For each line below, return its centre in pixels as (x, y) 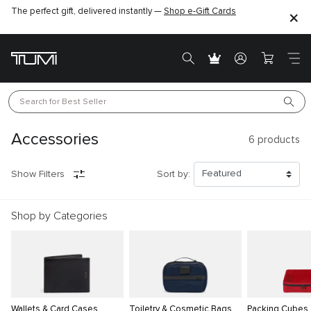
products (277, 140)
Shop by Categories (59, 216)
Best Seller (84, 102)
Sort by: (173, 174)
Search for (41, 102)
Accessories (55, 140)
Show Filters (38, 174)
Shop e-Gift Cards (200, 11)
